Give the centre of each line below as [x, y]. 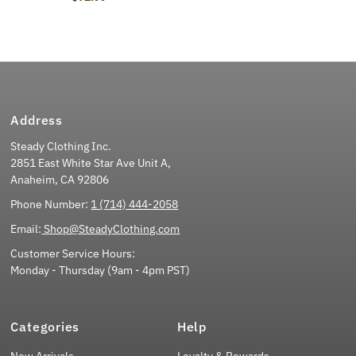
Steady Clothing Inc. [61, 147]
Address [37, 120]
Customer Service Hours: [73, 254]
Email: [26, 229]
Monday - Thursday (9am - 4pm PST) [101, 271]
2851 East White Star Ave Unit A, [91, 163]
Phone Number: [51, 205]
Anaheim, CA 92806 [60, 180]
